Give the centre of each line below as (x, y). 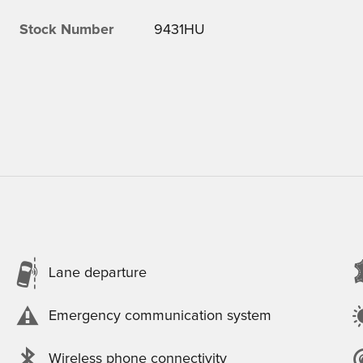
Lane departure (98, 273)
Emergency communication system (160, 316)
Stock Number (66, 30)
